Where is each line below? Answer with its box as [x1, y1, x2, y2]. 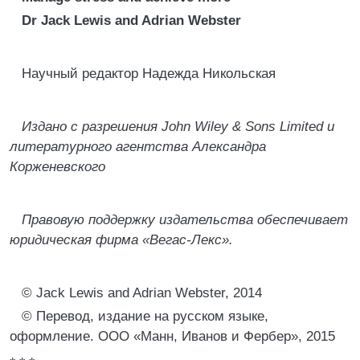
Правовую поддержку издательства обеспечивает [22, 212, 348, 227]
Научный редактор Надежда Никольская [22, 66, 276, 81]
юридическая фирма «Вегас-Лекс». [10, 232, 233, 247]
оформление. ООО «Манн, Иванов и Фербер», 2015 [10, 329, 335, 344]
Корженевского [10, 159, 105, 174]
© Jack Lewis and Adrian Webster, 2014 [22, 285, 262, 301]
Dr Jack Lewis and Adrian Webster [22, 13, 241, 28]
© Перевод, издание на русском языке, [22, 309, 268, 324]
